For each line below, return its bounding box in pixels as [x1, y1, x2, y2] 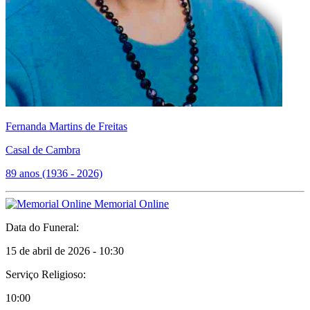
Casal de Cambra [6, 144, 80, 156]
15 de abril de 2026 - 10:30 [6, 245, 124, 257]
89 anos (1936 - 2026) [6, 167, 102, 179]
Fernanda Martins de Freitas [6, 120, 127, 132]
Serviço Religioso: [6, 268, 86, 280]
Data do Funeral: [6, 221, 79, 233]
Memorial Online [91, 198, 169, 210]
